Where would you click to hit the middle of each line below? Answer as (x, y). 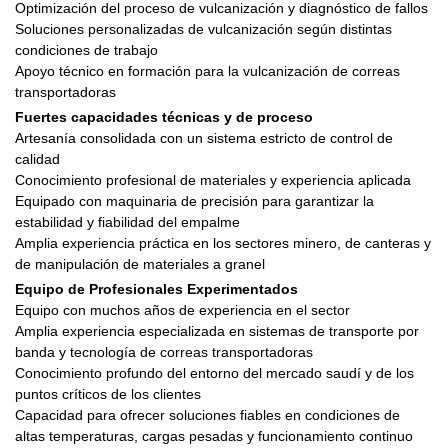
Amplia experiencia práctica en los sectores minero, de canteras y (223, 242)
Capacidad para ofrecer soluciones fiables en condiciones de (207, 414)
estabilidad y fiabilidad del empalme (127, 221)
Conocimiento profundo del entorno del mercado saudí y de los (214, 372)
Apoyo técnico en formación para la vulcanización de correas (207, 70)
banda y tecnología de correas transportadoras (164, 351)
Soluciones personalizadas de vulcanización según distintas (203, 28)
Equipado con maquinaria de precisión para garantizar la (194, 200)
